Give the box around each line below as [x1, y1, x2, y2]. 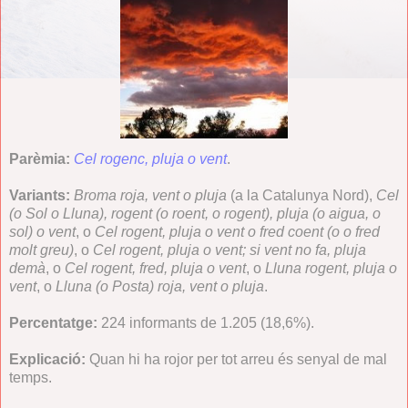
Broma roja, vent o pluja [74, 187, 227, 203]
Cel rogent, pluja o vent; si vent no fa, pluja [93, 241, 366, 258]
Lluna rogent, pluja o [265, 260, 397, 276]
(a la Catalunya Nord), [227, 187, 376, 203]
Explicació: [9, 351, 86, 367]
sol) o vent [9, 223, 76, 240]
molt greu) [9, 241, 74, 258]
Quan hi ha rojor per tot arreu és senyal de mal [86, 351, 387, 367]
